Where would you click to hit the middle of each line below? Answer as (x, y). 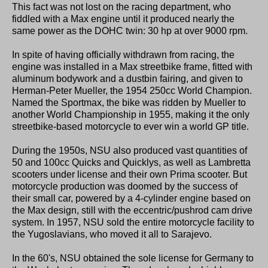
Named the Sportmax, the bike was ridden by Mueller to (129, 102)
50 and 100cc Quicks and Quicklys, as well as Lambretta (131, 162)
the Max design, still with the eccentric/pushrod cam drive (132, 210)
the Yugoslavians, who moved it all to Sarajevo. (112, 234)
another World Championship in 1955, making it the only (131, 114)
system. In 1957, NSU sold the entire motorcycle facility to (133, 222)
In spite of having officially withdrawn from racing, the (123, 54)
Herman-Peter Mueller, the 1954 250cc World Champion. (132, 90)
